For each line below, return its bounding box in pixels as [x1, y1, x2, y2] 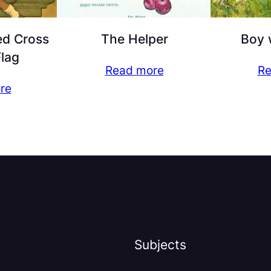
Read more [105, 63, 164, 77]
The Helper [100, 31, 168, 47]
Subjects [134, 237, 186, 252]
